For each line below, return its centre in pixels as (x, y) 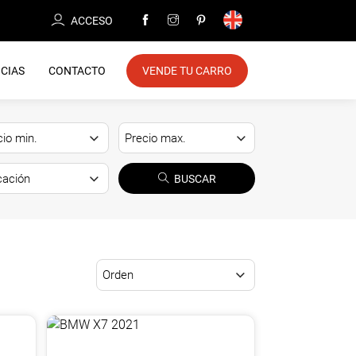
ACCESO (92, 21)
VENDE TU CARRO (187, 71)
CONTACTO (77, 71)
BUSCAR (195, 179)
